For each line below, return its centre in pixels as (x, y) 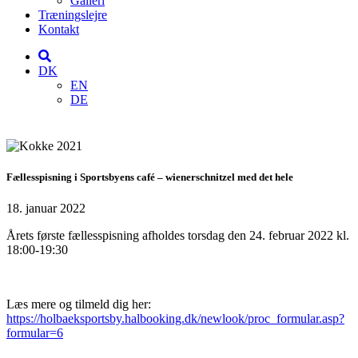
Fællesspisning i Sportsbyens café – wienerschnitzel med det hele (150, 177)
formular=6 (35, 333)
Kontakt (59, 29)
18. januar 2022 (46, 209)
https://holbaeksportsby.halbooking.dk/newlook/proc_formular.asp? (175, 319)
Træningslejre (73, 15)
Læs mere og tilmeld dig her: (79, 304)
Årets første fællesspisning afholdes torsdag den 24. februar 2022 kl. (178, 236)
